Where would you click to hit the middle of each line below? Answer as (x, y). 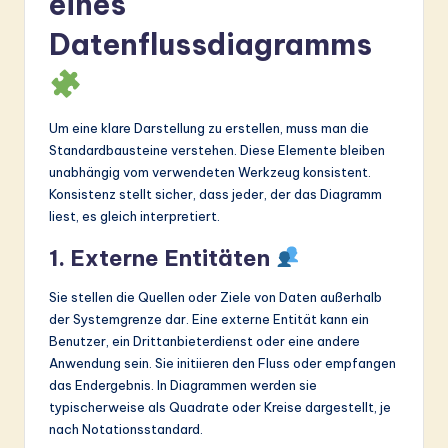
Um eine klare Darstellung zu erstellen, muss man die (209, 128)
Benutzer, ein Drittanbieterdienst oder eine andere (204, 341)
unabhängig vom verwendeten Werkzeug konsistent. (210, 172)
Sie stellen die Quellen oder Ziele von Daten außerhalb (215, 297)
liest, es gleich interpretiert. (134, 216)
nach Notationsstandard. (126, 429)
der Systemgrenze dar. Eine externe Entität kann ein (209, 319)
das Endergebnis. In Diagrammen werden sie (183, 385)
